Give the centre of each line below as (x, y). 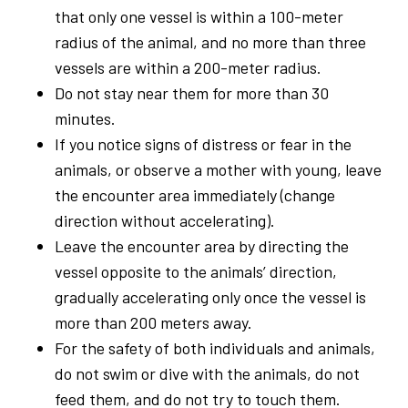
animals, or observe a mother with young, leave (218, 169)
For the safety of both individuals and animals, (215, 347)
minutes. (85, 118)
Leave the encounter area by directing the (202, 245)
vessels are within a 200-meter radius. (188, 67)
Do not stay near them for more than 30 (192, 92)
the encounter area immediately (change (195, 194)
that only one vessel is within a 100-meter (199, 16)
